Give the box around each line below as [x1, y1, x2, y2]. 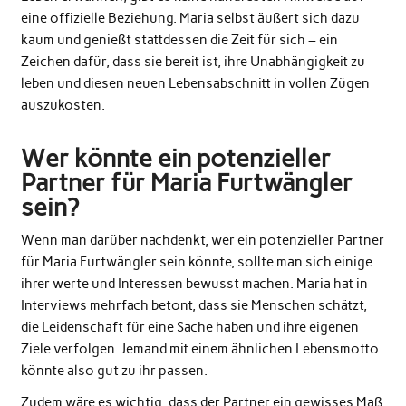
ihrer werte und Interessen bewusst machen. [20, 275, 296, 292]
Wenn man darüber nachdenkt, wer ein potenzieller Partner [20, 231, 384, 248]
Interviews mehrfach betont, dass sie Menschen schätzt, [20, 296, 367, 314]
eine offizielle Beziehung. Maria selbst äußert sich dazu [20, 9, 360, 26]
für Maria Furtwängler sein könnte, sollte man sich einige [20, 253, 372, 270]
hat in [330, 275, 368, 292]
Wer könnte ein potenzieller [20, 142, 331, 173]
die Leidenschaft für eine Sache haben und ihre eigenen [20, 318, 359, 335]
